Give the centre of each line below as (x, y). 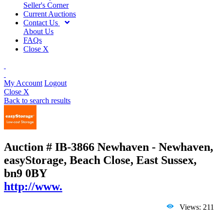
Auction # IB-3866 (51, 147)
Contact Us (42, 22)
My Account (23, 83)
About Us (38, 31)
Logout (55, 83)
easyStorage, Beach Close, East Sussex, (100, 160)
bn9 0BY (26, 173)
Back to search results (37, 100)
